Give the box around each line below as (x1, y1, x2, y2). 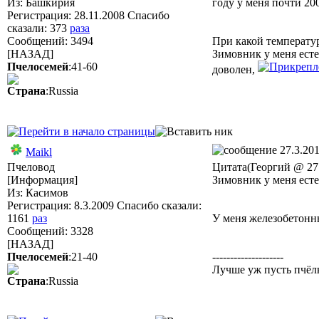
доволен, (212, 63, 258, 75)
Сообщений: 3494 (7, 35, 93, 47)
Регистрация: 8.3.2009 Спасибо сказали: (7, 199, 202, 211)
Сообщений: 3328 (7, 225, 93, 237)
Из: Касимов (7, 187, 68, 199)
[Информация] (7, 174, 78, 186)
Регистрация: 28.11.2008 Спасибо (7, 9, 169, 21)
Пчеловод (7, 161, 55, 173)
